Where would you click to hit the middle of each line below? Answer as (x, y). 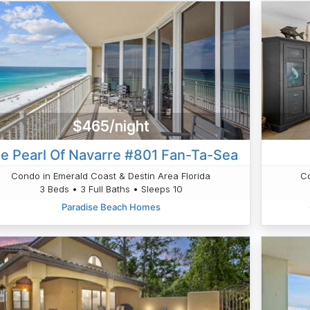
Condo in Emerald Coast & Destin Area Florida (111, 176)
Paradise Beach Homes (111, 207)
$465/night (111, 126)
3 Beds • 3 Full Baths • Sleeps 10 (111, 189)
